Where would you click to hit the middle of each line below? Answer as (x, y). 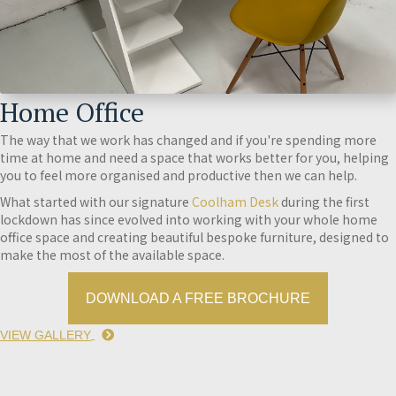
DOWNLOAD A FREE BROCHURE (198, 298)
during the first (324, 201)
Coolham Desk (235, 201)
